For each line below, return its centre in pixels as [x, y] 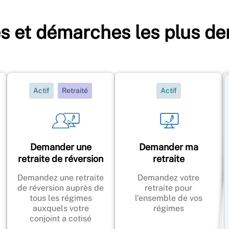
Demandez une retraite [61, 177]
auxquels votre [61, 208]
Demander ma [168, 147]
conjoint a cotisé [61, 218]
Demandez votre [168, 177]
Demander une [61, 147]
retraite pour [168, 188]
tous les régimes [61, 198]
